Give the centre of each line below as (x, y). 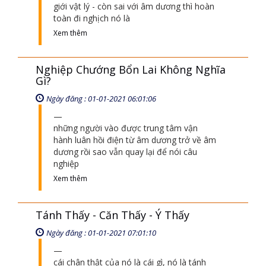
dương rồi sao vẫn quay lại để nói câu (125, 152)
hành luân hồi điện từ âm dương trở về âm (135, 140)
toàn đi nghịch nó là (92, 18)
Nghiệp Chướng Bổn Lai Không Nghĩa (131, 69)
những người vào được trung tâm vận (126, 128)
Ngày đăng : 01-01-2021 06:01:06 (101, 99)
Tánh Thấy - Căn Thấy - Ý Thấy (113, 215)
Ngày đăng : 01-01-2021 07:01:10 (101, 233)
